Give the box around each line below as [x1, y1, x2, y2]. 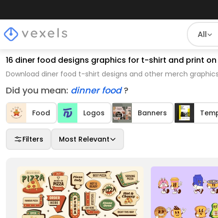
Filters [22, 134, 43, 144]
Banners [138, 108, 167, 118]
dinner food [71, 84, 124, 96]
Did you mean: [6, 84, 71, 96]
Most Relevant [59, 134, 109, 144]
